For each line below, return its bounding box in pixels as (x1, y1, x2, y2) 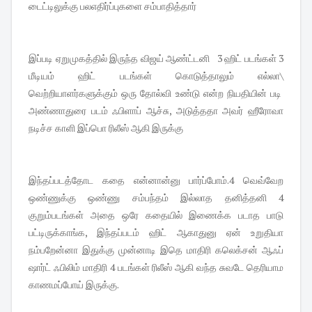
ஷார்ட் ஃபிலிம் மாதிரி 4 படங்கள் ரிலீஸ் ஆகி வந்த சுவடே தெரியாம (29, 260, 283, 274)
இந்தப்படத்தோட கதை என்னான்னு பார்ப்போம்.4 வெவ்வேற (29, 173, 283, 187)
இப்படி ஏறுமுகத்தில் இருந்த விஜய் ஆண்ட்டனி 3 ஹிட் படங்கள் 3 (29, 51, 283, 65)
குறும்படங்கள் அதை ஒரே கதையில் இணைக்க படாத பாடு (29, 208, 283, 221)
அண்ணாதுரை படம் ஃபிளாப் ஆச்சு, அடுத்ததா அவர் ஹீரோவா (29, 103, 283, 117)
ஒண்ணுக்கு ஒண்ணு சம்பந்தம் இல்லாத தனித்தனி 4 (29, 190, 283, 204)
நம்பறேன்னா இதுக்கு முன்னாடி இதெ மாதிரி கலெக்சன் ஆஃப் (29, 242, 283, 256)
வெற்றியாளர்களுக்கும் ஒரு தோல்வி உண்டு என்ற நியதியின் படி (29, 86, 283, 100)
